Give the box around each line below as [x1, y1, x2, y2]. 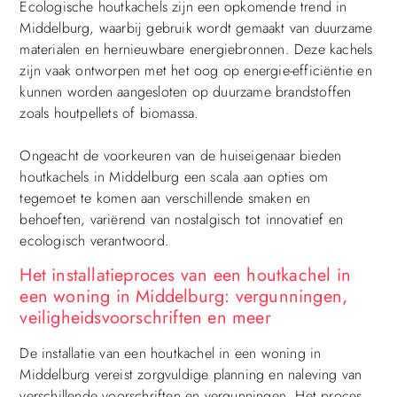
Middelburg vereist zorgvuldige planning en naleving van [19, 363, 362, 385]
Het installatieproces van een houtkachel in [19, 261, 351, 288]
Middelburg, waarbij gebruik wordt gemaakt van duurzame [19, 18, 373, 39]
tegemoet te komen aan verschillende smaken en [19, 188, 311, 209]
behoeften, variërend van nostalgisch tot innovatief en [19, 209, 344, 230]
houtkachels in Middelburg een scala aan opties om [19, 167, 329, 188]
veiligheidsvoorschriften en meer [19, 304, 271, 331]
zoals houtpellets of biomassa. [19, 103, 199, 124]
